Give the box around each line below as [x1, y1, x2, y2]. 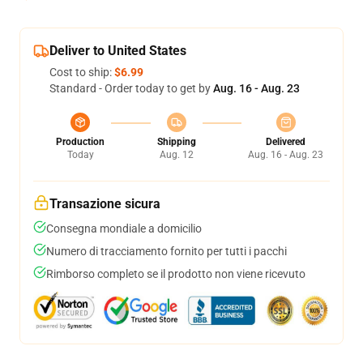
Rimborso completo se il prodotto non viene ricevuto [46, 267, 305, 280]
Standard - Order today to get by [49, 82, 213, 95]
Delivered [266, 136, 305, 147]
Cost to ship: [49, 66, 114, 79]
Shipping [156, 136, 196, 147]
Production [56, 136, 105, 147]
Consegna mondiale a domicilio [46, 222, 202, 235]
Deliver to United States [49, 43, 186, 58]
